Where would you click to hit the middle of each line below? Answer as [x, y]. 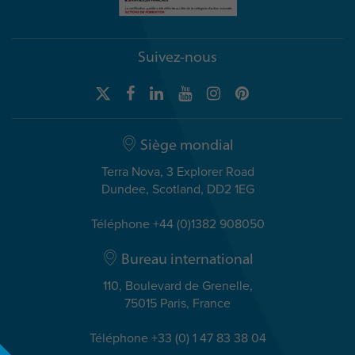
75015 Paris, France [177, 303]
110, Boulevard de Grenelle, [177, 285]
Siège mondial [185, 144]
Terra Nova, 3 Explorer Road [177, 171]
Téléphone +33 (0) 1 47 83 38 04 [177, 338]
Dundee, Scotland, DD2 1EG [177, 189]
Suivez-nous [177, 56]
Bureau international [185, 258]
